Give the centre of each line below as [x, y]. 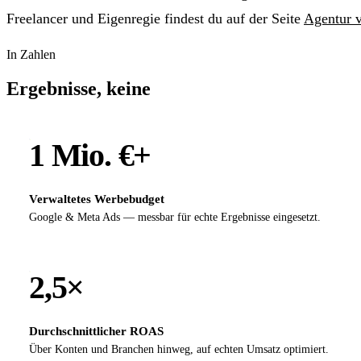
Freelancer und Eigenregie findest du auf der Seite [155, 18]
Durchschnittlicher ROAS [96, 331]
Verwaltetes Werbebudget [97, 199]
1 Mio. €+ [90, 155]
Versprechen [207, 88]
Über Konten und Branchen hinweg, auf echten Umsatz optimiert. [179, 349]
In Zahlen [31, 54]
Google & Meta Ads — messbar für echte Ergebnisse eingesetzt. [175, 217]
